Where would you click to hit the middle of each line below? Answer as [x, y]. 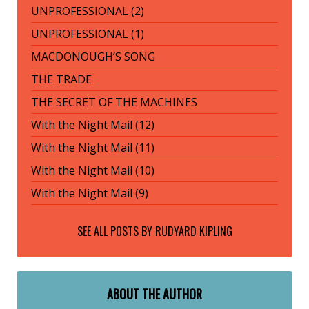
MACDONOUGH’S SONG [93, 57]
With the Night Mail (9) [90, 193]
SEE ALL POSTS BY [116, 231]
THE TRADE [61, 80]
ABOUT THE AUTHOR [154, 294]
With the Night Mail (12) [93, 125]
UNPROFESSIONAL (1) [88, 34]
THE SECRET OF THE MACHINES [114, 102]
